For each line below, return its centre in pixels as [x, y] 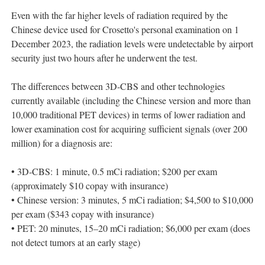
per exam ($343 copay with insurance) [83, 214]
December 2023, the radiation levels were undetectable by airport [132, 44]
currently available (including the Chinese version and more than [131, 101]
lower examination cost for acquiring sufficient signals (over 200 [129, 129]
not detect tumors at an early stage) [76, 243]
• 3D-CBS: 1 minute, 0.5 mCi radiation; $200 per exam [114, 172]
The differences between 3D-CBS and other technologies [118, 86]
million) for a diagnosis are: [62, 143]
